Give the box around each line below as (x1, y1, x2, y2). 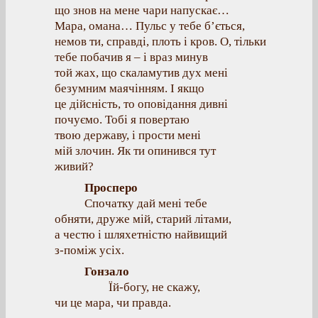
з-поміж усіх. (55, 243, 124, 257)
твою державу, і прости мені (55, 128, 201, 142)
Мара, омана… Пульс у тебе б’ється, (55, 19, 245, 33)
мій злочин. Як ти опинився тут (55, 144, 216, 158)
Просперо (84, 181, 138, 194)
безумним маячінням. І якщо (55, 82, 204, 95)
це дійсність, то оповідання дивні (55, 97, 228, 111)
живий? (55, 160, 94, 173)
